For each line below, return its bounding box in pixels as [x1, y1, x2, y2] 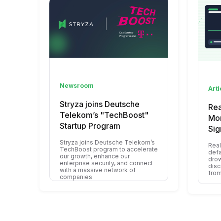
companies [60, 173, 92, 181]
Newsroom [60, 81, 94, 89]
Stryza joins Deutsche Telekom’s [60, 138, 155, 146]
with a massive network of [60, 166, 136, 174]
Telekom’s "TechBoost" [60, 110, 148, 120]
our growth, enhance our [60, 152, 130, 160]
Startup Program [60, 120, 120, 131]
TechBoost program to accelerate [60, 145, 158, 153]
